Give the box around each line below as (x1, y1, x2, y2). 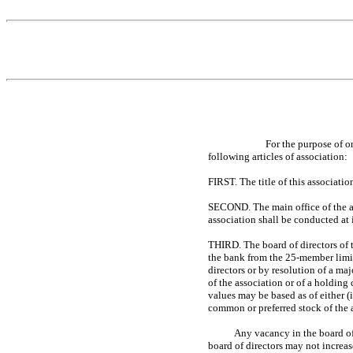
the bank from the (208, 251, 285, 263)
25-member (285, 251, 333, 263)
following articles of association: (208, 150, 347, 162)
